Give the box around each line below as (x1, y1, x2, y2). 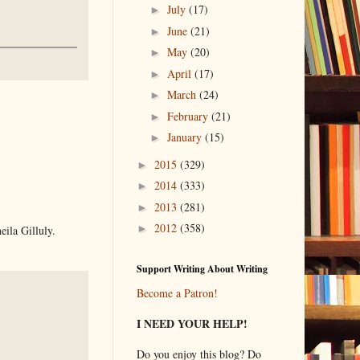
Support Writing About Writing (136, 261, 268, 276)
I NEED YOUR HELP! (136, 314, 247, 332)
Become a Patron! (136, 284, 218, 301)
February (167, 108, 212, 124)
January (167, 129, 206, 145)
